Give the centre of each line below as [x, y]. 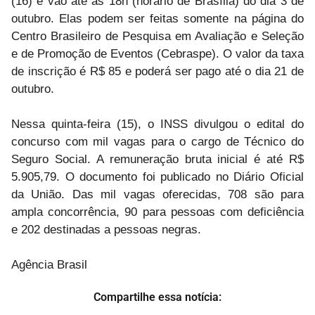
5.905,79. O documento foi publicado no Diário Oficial [157, 176]
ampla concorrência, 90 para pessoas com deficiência [157, 212]
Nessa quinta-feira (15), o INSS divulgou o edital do [157, 124]
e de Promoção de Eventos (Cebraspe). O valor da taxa [157, 53]
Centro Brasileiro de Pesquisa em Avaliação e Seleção [157, 36]
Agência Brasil [49, 264]
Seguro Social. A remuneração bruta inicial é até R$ [157, 159]
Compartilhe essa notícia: [157, 297]
